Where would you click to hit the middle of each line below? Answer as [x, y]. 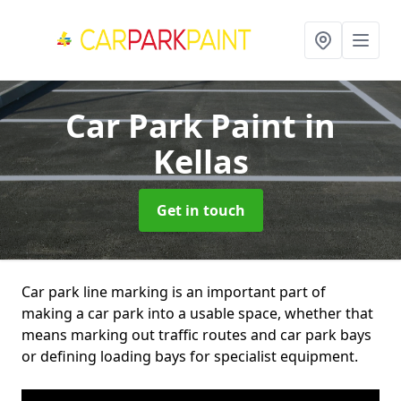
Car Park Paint [185, 126]
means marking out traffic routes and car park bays [196, 335]
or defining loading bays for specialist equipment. [190, 356]
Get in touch [200, 210]
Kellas [200, 162]
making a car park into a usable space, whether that [197, 313]
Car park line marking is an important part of [174, 292]
